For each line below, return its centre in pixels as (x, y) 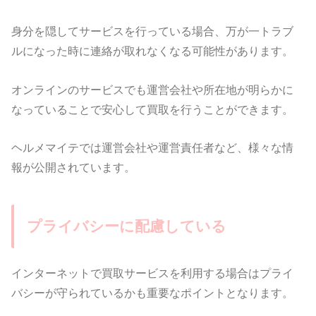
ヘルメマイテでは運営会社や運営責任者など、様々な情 (153, 147)
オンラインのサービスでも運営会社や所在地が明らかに (153, 89)
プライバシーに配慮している (126, 226)
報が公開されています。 (74, 167)
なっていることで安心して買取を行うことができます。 (153, 109)
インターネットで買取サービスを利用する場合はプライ (153, 273)
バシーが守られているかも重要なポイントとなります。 (153, 292)
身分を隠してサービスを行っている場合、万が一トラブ (153, 31)
